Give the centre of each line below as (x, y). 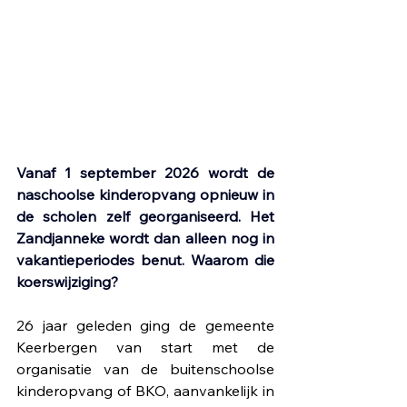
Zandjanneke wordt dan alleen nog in (145, 238)
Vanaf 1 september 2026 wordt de (145, 173)
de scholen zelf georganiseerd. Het (145, 217)
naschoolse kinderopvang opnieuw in (145, 195)
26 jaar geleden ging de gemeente (145, 326)
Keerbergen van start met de (145, 347)
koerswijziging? (67, 282)
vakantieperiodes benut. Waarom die (145, 260)
